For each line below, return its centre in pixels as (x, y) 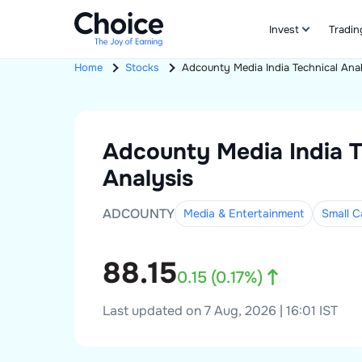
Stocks (142, 68)
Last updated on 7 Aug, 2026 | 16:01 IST (220, 310)
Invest (284, 29)
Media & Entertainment (244, 213)
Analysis (148, 179)
